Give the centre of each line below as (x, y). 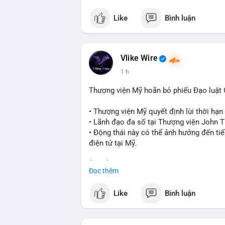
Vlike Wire (139, 59)
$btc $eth (104, 164)
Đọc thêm (104, 171)
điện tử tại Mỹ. (113, 143)
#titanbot (134, 186)
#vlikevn (103, 186)
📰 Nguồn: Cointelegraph (130, 207)
